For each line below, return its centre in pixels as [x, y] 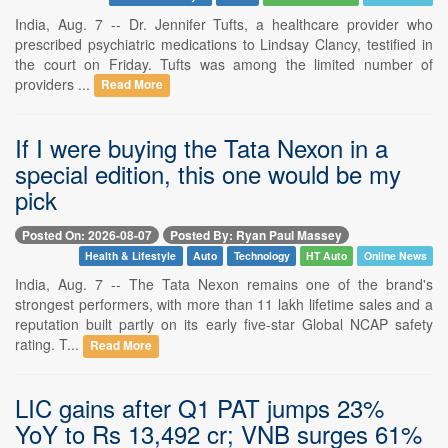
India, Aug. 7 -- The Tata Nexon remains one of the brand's [224, 283]
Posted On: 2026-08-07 [87, 234]
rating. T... [49, 343]
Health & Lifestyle [131, 255]
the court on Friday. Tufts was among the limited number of [224, 63]
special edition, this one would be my [208, 173]
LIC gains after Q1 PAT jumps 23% [199, 407]
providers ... [54, 83]
